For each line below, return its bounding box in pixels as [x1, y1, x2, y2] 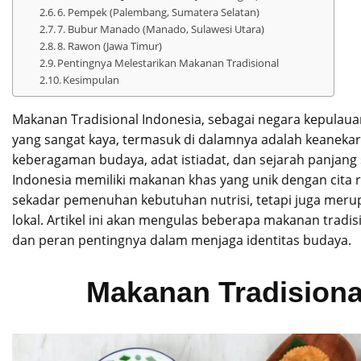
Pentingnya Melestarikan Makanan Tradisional [57, 55, 280, 70]
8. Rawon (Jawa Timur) [57, 38, 163, 53]
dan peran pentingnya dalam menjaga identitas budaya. [12, 230, 351, 249]
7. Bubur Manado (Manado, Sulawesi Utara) [57, 21, 265, 36]
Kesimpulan [63, 72, 120, 87]
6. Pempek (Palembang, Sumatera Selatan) [57, 4, 260, 19]
